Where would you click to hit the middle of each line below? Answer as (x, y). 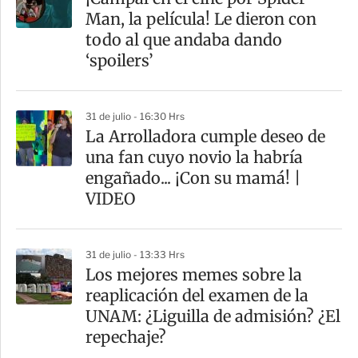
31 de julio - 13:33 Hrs (135, 255)
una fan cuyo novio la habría (194, 157)
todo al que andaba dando (184, 40)
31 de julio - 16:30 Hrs (135, 117)
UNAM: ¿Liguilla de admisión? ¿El (213, 316)
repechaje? (126, 337)
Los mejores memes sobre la (194, 275)
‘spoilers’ (119, 61)
